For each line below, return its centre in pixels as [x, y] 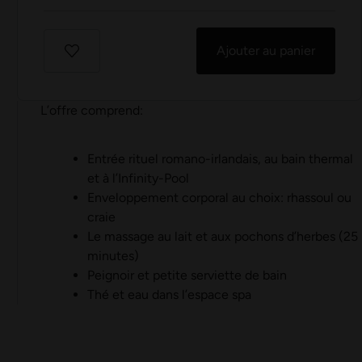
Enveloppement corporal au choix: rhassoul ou [219, 198]
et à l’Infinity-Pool [138, 179]
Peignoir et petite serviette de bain [187, 276]
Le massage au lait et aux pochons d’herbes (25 [222, 237]
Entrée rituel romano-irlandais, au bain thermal [220, 159]
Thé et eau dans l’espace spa [169, 295]
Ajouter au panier [265, 51]
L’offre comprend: [92, 111]
